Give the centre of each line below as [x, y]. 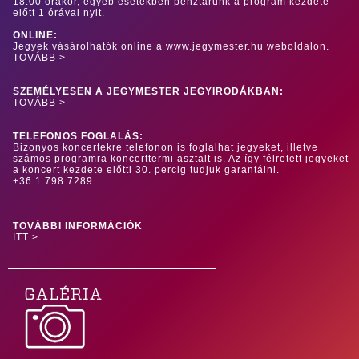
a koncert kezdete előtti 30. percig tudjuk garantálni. [146, 170]
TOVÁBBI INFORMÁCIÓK [78, 226]
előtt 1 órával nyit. [59, 13]
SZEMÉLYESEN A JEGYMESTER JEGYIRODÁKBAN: [148, 92]
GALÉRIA [63, 295]
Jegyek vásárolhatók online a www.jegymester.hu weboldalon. [171, 47]
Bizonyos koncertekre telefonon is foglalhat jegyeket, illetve [165, 148]
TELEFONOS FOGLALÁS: [78, 137]
